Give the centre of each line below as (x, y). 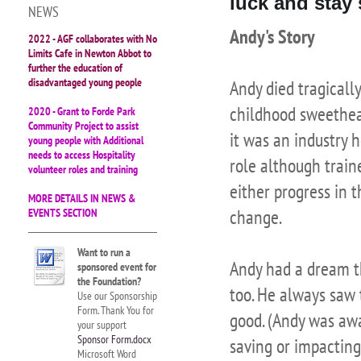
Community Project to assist (83, 126)
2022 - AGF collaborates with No (93, 39)
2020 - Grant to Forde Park (82, 111)
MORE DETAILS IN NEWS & (82, 198)
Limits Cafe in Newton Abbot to (90, 53)
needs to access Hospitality (82, 155)
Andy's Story (272, 36)
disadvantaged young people (85, 82)
